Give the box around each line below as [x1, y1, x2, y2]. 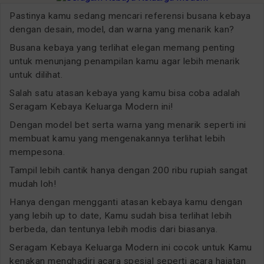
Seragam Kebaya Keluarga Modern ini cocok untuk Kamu [9, 242, 252, 253]
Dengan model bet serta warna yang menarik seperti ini [9, 119, 246, 130]
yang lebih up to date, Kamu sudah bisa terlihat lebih [9, 210, 232, 221]
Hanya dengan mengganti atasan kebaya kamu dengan [9, 196, 242, 207]
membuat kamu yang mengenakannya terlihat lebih [9, 133, 225, 144]
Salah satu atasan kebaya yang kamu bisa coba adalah [9, 87, 240, 98]
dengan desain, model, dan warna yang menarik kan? [9, 24, 235, 35]
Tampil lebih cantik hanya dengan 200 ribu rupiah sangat [9, 164, 248, 176]
